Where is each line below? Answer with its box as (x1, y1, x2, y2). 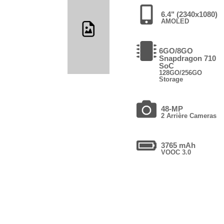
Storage (159, 75, 183, 83)
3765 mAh (161, 140, 196, 149)
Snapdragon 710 (159, 53, 216, 62)
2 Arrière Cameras (161, 111, 217, 119)
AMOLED (161, 17, 189, 25)
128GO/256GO (159, 68, 202, 76)
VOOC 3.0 (161, 148, 191, 156)
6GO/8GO (159, 46, 193, 55)
